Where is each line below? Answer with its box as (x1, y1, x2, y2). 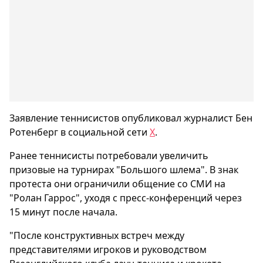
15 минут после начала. (9, 205, 117, 218)
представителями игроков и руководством (9, 243, 207, 256)
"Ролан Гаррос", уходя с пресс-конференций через (9, 191, 242, 204)
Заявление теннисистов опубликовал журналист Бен (9, 112, 252, 124)
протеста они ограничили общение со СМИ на (9, 177, 225, 190)
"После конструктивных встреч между (9, 229, 184, 242)
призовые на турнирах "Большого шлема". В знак (9, 163, 238, 176)
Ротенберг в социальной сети (9, 126, 150, 139)
